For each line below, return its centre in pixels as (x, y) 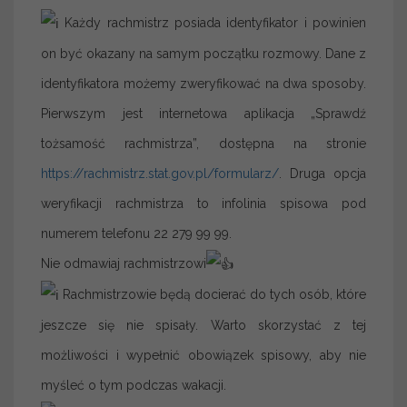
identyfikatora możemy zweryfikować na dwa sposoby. (203, 83)
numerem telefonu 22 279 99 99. (136, 233)
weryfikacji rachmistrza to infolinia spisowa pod (203, 203)
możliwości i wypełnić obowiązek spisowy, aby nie (203, 355)
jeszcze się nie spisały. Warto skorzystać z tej (203, 325)
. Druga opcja (323, 173)
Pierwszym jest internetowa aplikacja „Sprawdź (203, 113)
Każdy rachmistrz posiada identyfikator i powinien (213, 23)
